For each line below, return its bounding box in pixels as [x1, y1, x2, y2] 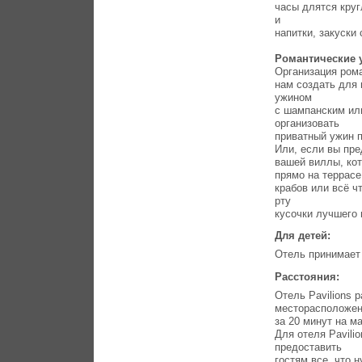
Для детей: [275, 229, 335, 242]
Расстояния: [275, 271, 343, 284]
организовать [275, 116, 340, 129]
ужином [275, 90, 313, 103]
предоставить [275, 340, 343, 353]
